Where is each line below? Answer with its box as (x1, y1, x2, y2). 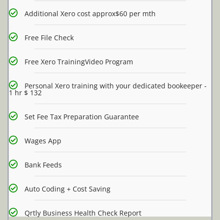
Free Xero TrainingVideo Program (25, 57, 133, 67)
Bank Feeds (25, 160, 62, 170)
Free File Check (25, 33, 74, 43)
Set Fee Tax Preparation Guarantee (25, 112, 139, 122)
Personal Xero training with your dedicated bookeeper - (25, 81, 207, 91)
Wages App (25, 136, 61, 146)
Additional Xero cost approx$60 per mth (25, 9, 156, 19)
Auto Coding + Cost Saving (25, 184, 110, 194)
